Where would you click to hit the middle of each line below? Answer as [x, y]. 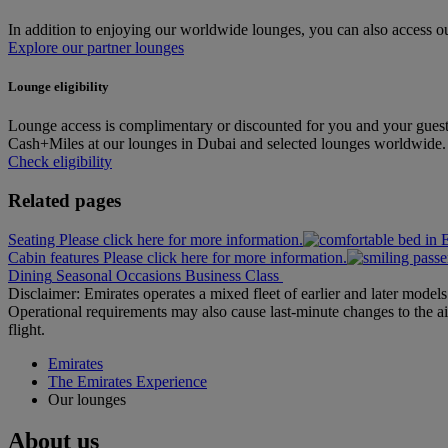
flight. [26, 329]
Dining [30, 275]
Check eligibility [60, 162]
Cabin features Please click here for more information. [177, 257]
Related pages [64, 200]
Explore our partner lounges [96, 47]
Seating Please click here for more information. [155, 239]
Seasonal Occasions [118, 275]
